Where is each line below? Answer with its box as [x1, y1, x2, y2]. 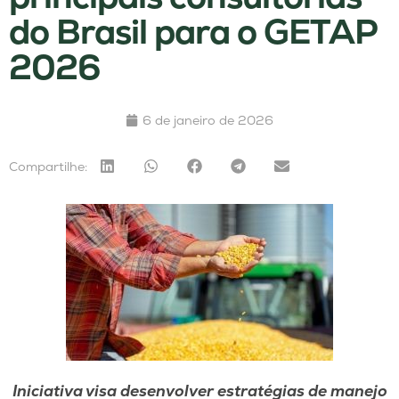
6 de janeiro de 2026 [142, 112, 273, 129]
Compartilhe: [9, 158, 87, 175]
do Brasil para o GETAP [9, 10, 377, 54]
